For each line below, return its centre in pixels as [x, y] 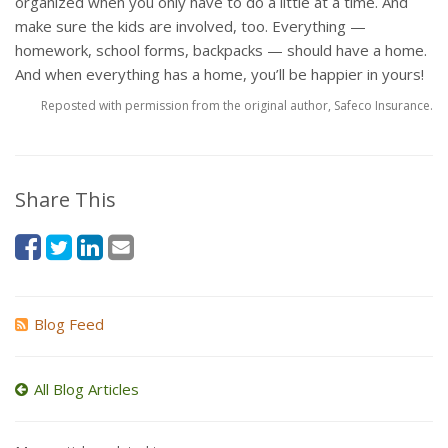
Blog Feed [69, 324]
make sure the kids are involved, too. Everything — [190, 26]
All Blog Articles [86, 389]
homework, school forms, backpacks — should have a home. [221, 50]
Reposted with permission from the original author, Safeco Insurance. [237, 105]
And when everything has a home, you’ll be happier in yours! [219, 74]
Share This [65, 199]
